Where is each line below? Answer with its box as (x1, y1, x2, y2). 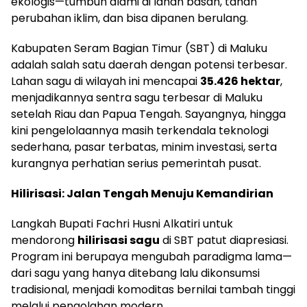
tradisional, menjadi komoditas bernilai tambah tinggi (11, 282, 295, 297)
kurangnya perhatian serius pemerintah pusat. (11, 156, 261, 171)
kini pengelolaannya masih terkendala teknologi (11, 123, 269, 138)
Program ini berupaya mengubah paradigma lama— (11, 249, 292, 265)
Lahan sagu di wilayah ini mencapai (11, 73, 200, 89)
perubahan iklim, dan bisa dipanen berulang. (11, 10, 248, 26)
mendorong (11, 232, 77, 248)
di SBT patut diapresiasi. (160, 232, 288, 248)
